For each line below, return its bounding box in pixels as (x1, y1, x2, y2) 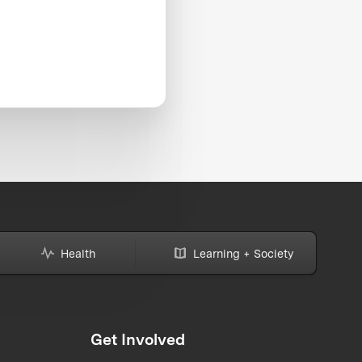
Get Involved (90, 330, 185, 350)
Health (61, 246, 96, 260)
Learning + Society (192, 246, 293, 260)
